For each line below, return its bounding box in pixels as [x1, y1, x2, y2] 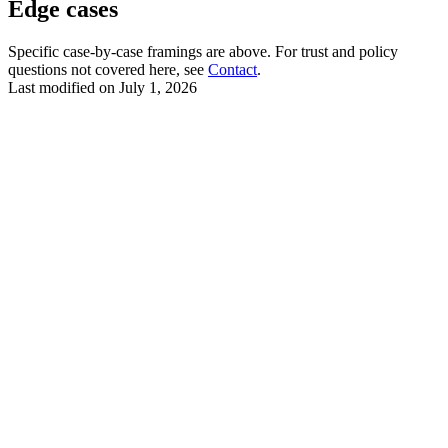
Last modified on [8, 79, 115, 97]
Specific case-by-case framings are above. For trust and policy [8, 43, 398, 61]
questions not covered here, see [8, 61, 208, 79]
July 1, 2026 [119, 79, 197, 97]
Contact [208, 61, 257, 79]
